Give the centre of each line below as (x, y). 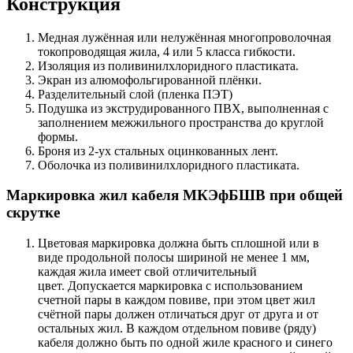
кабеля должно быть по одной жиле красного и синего (185, 343)
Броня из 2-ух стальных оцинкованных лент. (158, 150)
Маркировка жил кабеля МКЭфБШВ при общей (175, 195)
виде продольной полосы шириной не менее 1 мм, (174, 258)
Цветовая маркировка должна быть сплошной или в (178, 243)
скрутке (33, 213)
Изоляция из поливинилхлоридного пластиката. (168, 65)
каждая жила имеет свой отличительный (147, 272)
